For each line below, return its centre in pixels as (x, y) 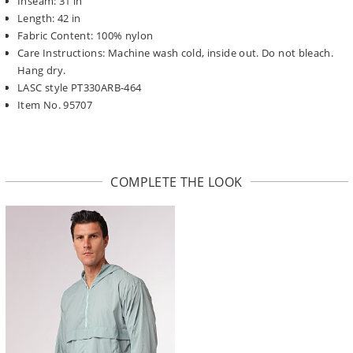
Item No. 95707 (55, 104)
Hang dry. (42, 70)
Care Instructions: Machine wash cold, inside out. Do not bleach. (176, 52)
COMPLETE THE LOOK (176, 182)
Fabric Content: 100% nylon (85, 35)
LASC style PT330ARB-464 (80, 87)
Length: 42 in (49, 18)
